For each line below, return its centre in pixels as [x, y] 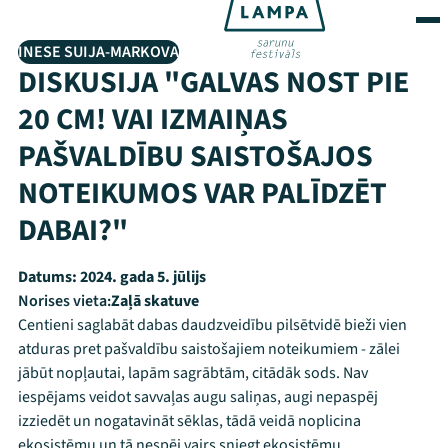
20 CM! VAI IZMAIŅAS [153, 119]
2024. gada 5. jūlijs [141, 277]
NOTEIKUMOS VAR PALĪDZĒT [202, 193]
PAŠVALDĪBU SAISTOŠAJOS [195, 156]
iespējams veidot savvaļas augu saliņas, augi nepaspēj [198, 397]
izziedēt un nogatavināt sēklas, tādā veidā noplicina [189, 421]
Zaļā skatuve [155, 301]
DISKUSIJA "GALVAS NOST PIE [213, 82]
